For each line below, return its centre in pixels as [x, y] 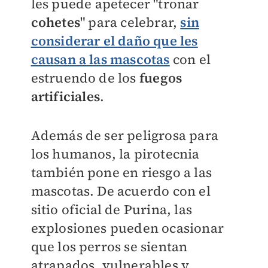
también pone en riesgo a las [121, 172]
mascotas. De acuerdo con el [121, 191]
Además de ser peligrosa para [125, 135]
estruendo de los [85, 78]
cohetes [55, 22]
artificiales [65, 96]
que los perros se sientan [109, 246]
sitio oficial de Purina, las [112, 209]
